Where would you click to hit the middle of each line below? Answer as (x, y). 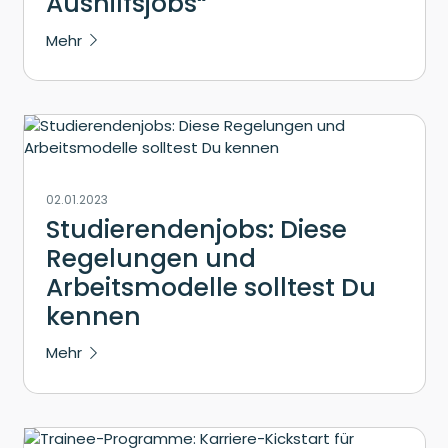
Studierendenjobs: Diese (196, 230)
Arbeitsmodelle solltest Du (211, 288)
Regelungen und (151, 259)
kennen (93, 317)
